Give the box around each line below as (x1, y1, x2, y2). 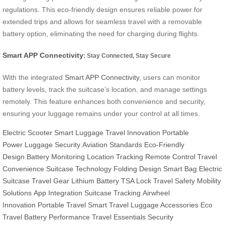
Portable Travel (38, 201, 86, 209)
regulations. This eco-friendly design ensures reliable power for (3, 5, 202, 14)
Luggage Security (25, 141, 80, 149)
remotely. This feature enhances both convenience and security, (3, 97, 205, 106)
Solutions (3, 189, 32, 197)
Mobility (197, 177, 221, 185)
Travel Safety (153, 177, 195, 185)
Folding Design (114, 165, 161, 173)
